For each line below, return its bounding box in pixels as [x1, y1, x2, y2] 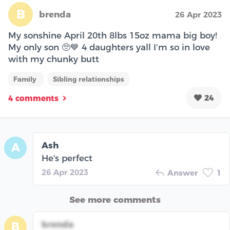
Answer [167, 167, 198, 178]
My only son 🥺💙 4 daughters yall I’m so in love [8, 42, 210, 52]
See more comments [69, 194, 161, 205]
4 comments [8, 93, 59, 104]
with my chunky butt [8, 53, 99, 64]
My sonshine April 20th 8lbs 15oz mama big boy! [8, 30, 217, 41]
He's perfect [42, 152, 92, 163]
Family [13, 74, 39, 83]
